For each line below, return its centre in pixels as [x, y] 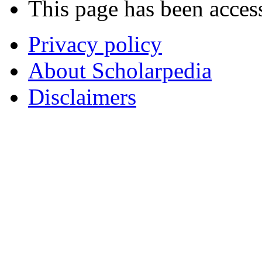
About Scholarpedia [120, 70]
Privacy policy [95, 44]
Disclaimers [82, 96]
